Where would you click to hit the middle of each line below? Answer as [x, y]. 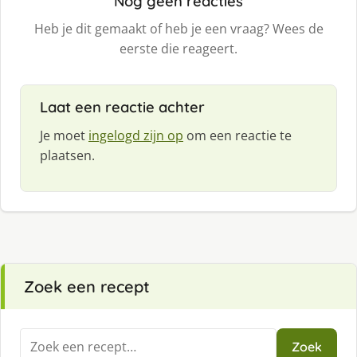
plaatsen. [67, 155]
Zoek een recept [87, 286]
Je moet [64, 135]
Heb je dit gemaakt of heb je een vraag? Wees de [178, 28]
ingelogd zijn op [136, 135]
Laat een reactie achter [122, 107]
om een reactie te [237, 135]
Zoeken [41, 337]
